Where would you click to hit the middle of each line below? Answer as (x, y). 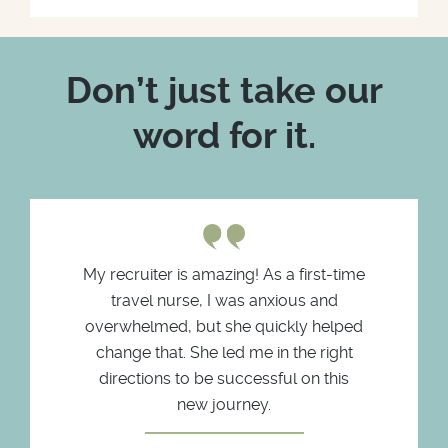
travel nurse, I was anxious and (224, 300)
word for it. (224, 135)
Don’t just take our (224, 90)
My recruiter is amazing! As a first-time (224, 274)
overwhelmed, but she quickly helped (224, 326)
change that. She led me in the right (224, 352)
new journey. (224, 404)
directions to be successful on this (224, 378)
